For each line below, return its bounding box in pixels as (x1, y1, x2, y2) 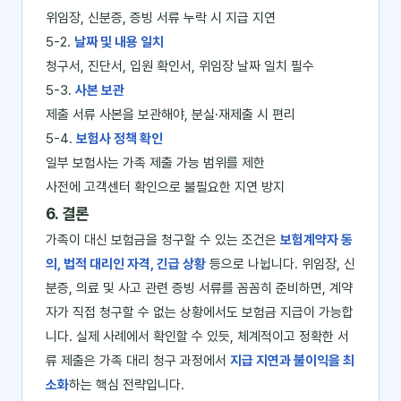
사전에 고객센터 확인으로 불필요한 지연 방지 (46, 179, 285, 195)
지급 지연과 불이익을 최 (230, 353, 354, 369)
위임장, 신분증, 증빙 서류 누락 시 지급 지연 (46, 10, 276, 26)
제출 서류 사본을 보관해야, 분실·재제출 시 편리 (46, 107, 295, 123)
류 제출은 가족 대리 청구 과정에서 (46, 353, 230, 369)
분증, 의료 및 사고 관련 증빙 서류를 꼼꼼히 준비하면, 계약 (46, 280, 353, 296)
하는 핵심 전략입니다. (69, 377, 184, 393)
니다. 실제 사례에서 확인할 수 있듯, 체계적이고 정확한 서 (46, 328, 349, 345)
